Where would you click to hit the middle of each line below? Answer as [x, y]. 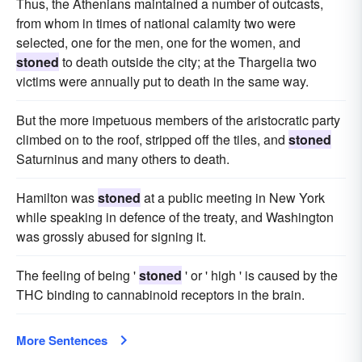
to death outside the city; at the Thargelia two [188, 62]
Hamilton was [57, 198]
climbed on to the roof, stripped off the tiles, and [152, 139]
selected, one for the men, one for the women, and [158, 42]
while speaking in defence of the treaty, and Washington [175, 217]
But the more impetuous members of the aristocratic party [178, 120]
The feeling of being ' [78, 275]
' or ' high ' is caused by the [260, 275]
